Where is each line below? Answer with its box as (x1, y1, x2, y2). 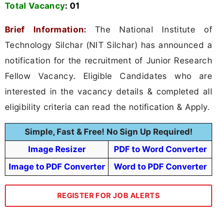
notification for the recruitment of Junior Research (5, 55, 212, 66)
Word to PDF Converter (113, 162, 207, 172)
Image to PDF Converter (8, 162, 105, 172)
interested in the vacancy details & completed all (5, 86, 212, 97)
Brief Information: (5, 24, 87, 35)
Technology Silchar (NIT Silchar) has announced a (5, 40, 212, 50)
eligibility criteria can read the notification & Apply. (5, 102, 210, 112)
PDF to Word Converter (113, 144, 207, 155)
